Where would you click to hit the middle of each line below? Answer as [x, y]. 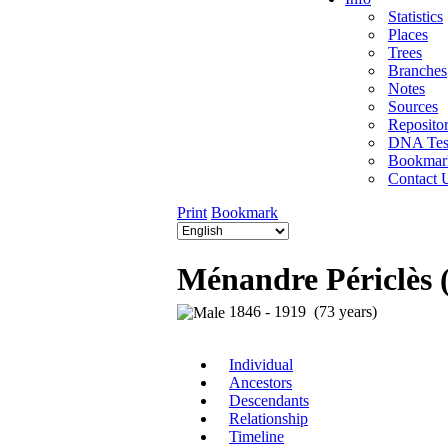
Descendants [269, 401]
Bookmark [244, 212]
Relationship [268, 419]
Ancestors [260, 383]
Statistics [415, 16]
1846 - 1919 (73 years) [301, 312]
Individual [261, 365]
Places [408, 34]
